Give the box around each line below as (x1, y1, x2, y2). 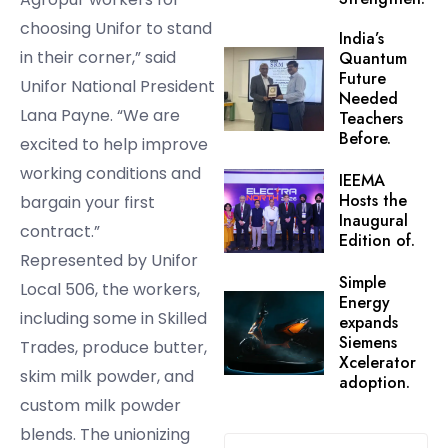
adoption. (339, 371, 410, 395)
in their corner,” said (20, 46, 176, 70)
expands (339, 311, 398, 335)
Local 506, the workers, (20, 278, 200, 302)
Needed (339, 87, 398, 111)
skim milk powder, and (20, 365, 194, 389)
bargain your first (20, 191, 155, 215)
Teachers (339, 107, 403, 131)
